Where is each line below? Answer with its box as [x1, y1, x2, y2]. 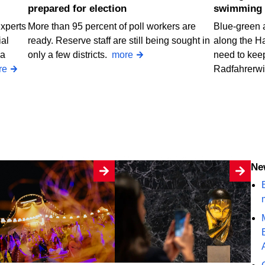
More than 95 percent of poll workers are [28, 21, 196, 31]
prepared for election [28, 2, 127, 14]
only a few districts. [28, 49, 112, 60]
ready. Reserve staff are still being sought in [28, 35, 211, 46]
